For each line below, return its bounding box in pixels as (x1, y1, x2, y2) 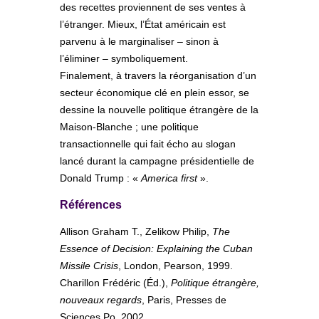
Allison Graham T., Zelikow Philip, (60, 226, 212, 238)
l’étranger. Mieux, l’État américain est (60, 19, 226, 31)
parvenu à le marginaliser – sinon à (60, 36, 219, 48)
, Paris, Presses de (142, 294, 226, 306)
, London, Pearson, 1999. (118, 260, 233, 272)
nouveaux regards (60, 294, 142, 306)
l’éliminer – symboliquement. (60, 53, 188, 65)
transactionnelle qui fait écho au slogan (60, 138, 236, 150)
